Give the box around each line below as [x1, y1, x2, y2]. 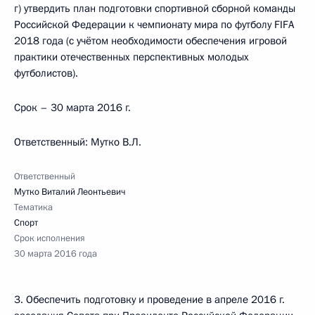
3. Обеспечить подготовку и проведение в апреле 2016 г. [14, 292, 285, 307]
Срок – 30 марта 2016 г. [14, 101, 131, 115]
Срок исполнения [14, 232, 85, 245]
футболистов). [14, 66, 78, 80]
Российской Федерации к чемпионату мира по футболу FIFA [14, 18, 294, 32]
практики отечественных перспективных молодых [14, 50, 249, 64]
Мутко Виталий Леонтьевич [14, 186, 125, 198]
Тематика [14, 201, 53, 214]
